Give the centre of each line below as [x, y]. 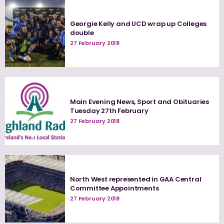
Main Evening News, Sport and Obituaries [139, 101]
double [82, 32]
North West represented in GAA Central [135, 179]
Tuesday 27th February [109, 110]
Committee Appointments [114, 188]
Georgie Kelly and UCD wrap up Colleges [138, 23]
